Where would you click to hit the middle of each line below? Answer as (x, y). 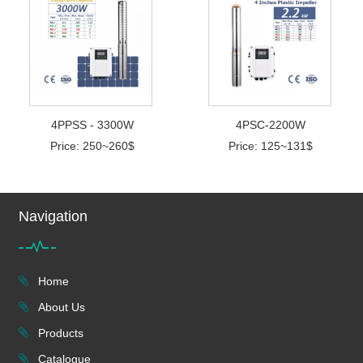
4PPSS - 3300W (92, 124)
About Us (60, 307)
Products (59, 333)
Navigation (53, 216)
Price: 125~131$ (271, 145)
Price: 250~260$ (92, 145)
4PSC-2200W (271, 124)
